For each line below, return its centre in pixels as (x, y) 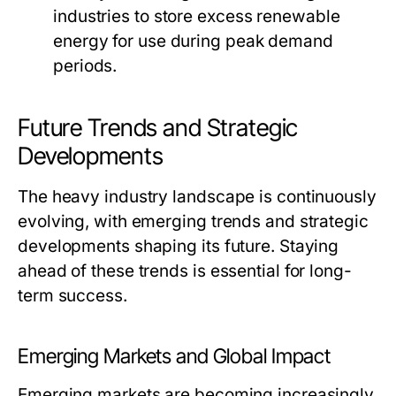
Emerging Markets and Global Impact (175, 356)
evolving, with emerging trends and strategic (193, 221)
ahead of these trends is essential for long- (185, 271)
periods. (85, 66)
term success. (72, 296)
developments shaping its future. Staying (179, 246)
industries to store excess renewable (197, 16)
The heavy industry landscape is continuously (197, 197)
